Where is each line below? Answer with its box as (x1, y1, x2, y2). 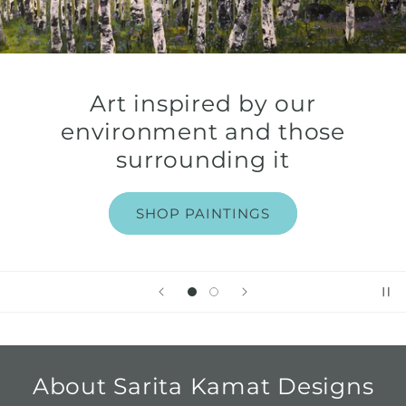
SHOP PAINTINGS (136, 204, 270, 222)
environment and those (61, 118, 345, 146)
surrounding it (116, 146, 290, 174)
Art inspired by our (90, 90, 316, 118)
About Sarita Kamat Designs (32, 372, 374, 401)
